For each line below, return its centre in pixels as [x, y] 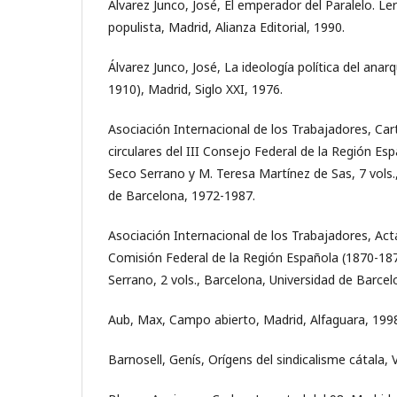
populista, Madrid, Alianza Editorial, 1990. [226, 27]
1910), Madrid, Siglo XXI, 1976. [195, 89]
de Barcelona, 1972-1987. [182, 195]
